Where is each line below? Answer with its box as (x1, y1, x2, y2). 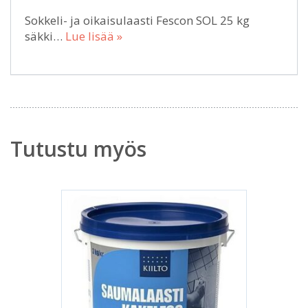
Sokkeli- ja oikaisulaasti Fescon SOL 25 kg (25, 12, 250, 28)
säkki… (25, 27, 65, 44)
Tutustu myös (10, 134, 146, 163)
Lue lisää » (65, 27, 122, 44)
